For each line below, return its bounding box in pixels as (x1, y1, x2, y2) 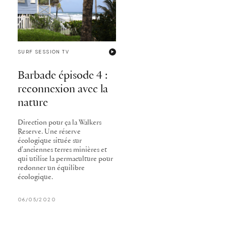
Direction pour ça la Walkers (18, 119, 101, 127)
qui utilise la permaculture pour (18, 155, 113, 163)
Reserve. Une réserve (18, 128, 81, 136)
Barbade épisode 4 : (18, 70, 107, 82)
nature (18, 97, 48, 109)
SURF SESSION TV (18, 48, 69, 54)
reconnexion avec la (18, 83, 108, 95)
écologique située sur (18, 137, 82, 145)
